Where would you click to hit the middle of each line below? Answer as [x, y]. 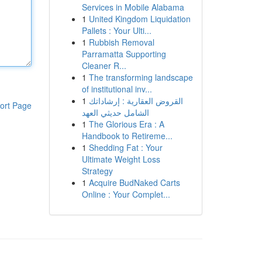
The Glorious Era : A [126, 124]
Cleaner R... [104, 65]
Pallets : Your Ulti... [116, 30]
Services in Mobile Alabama [133, 7]
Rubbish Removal [121, 42]
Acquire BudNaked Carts [134, 182]
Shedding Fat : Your [125, 147]
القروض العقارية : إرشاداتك [136, 101]
